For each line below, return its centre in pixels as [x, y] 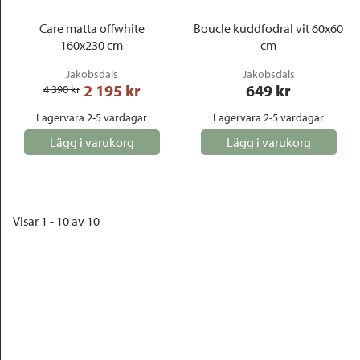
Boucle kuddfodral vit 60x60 [268, 28]
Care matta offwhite [92, 28]
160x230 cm [92, 45]
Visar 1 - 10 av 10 [56, 221]
